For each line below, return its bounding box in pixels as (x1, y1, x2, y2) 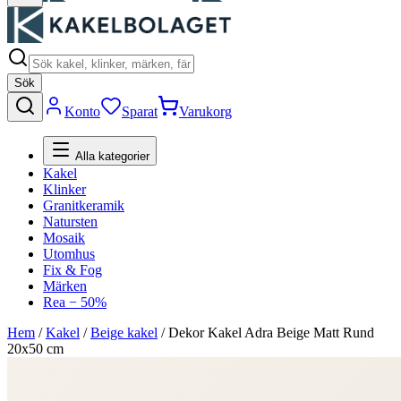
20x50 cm (7, 341, 64, 356)
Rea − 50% (43, 294, 107, 310)
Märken (43, 278, 87, 294)
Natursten (43, 214, 98, 229)
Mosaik (43, 230, 85, 245)
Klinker (43, 182, 86, 197)
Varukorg (179, 104, 232, 119)
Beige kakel (90, 325, 158, 340)
